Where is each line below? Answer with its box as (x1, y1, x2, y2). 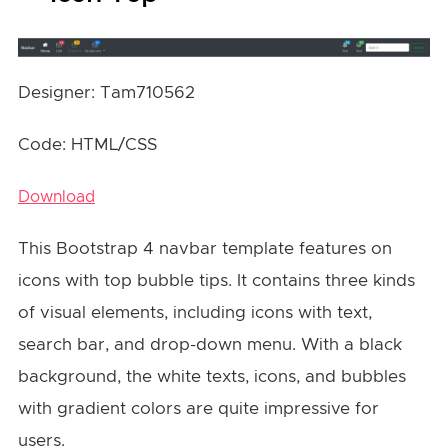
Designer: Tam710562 (17, 83, 195, 101)
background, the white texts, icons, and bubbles (17, 367, 406, 385)
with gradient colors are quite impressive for (17, 399, 379, 417)
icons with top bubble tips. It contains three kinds (17, 271, 415, 289)
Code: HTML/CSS (17, 135, 157, 153)
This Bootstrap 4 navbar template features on (17, 239, 392, 257)
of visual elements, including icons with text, (17, 303, 372, 321)
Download (17, 188, 95, 205)
